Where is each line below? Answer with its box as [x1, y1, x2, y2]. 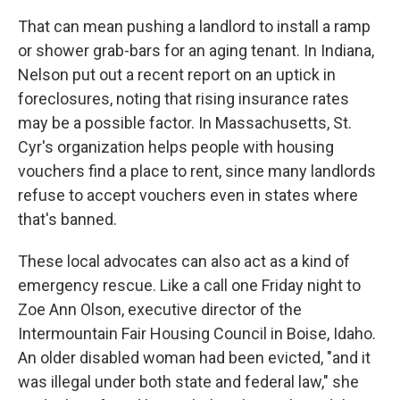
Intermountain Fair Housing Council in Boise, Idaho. [18, 324, 376, 343]
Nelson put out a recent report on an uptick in [18, 65, 336, 84]
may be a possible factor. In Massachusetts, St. [18, 113, 352, 132]
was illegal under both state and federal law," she [18, 372, 359, 391]
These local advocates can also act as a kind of [18, 252, 350, 271]
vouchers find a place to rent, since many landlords [18, 162, 376, 180]
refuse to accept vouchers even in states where [18, 186, 358, 204]
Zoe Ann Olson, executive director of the [18, 300, 302, 319]
